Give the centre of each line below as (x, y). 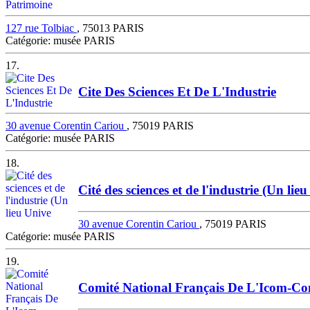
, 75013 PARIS (110, 28)
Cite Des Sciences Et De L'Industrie (177, 92)
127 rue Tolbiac (41, 28)
